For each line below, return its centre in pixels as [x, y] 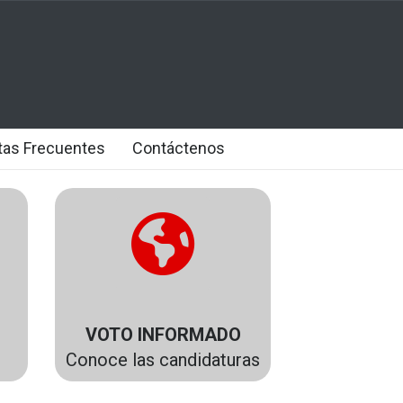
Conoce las [110, 360]
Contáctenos [179, 148]
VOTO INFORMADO [163, 335]
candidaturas [207, 360]
